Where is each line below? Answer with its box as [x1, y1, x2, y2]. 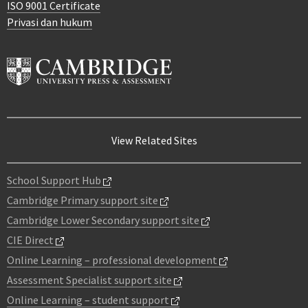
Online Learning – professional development [7, 253, 219, 267]
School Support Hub [7, 173, 103, 188]
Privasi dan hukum [7, 15, 92, 30]
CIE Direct [7, 233, 56, 247]
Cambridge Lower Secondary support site [7, 213, 201, 228]
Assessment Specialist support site [7, 273, 174, 287]
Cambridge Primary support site [7, 193, 160, 208]
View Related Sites [111, 133, 197, 148]
